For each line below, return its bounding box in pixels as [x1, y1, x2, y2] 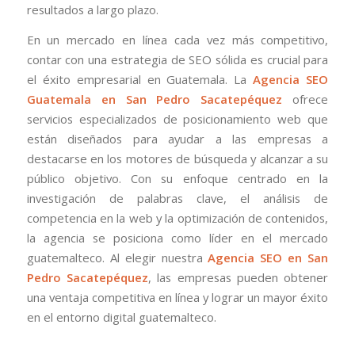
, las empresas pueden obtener [147, 269, 329, 286]
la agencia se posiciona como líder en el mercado [26, 230, 329, 246]
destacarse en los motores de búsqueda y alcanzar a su [26, 151, 329, 167]
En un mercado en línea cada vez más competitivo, [26, 32, 329, 48]
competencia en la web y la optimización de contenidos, [26, 210, 329, 227]
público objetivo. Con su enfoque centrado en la [26, 170, 329, 187]
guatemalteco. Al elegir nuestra [26, 250, 208, 266]
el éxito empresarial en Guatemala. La [26, 71, 254, 88]
